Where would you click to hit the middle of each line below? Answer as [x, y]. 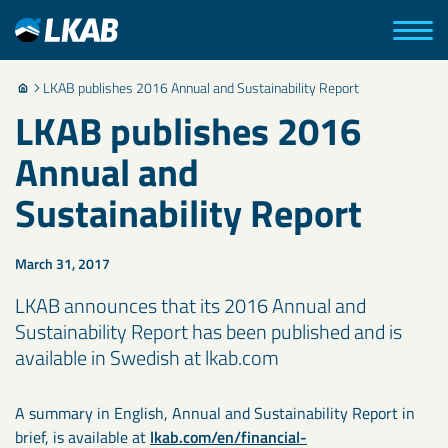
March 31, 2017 [62, 263]
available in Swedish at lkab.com [147, 357]
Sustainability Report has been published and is [208, 331]
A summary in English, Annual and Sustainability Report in [215, 413]
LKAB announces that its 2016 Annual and [190, 305]
